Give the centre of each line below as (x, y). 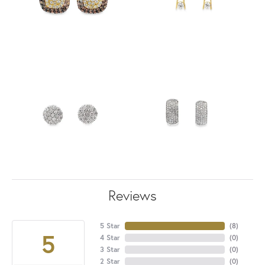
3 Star (110, 249)
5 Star (110, 225)
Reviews (132, 195)
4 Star (110, 237)
